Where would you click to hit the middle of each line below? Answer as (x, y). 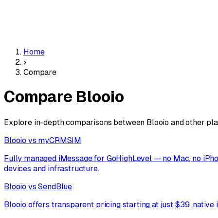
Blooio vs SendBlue (38, 186)
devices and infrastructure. (52, 168)
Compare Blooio (64, 97)
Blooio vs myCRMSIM (43, 140)
